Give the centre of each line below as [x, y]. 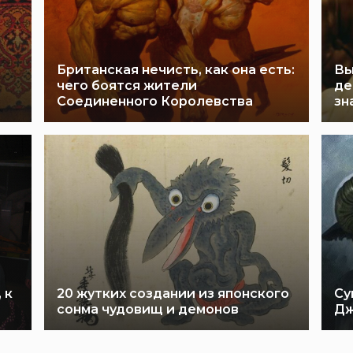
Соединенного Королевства [155, 101]
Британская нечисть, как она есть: [176, 70]
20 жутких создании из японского [173, 294]
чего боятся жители [127, 85]
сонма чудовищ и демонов [148, 309]
